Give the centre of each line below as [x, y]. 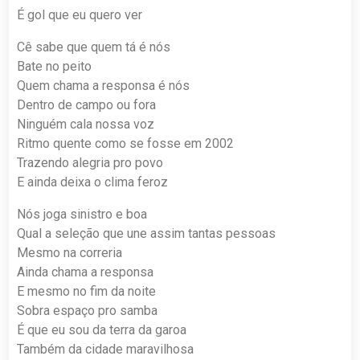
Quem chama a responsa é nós [104, 85]
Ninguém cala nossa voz [86, 124]
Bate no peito [55, 66]
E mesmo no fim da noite [87, 291]
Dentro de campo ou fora [87, 104]
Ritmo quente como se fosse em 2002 [126, 143]
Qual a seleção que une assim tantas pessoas [147, 233]
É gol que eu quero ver [80, 14]
